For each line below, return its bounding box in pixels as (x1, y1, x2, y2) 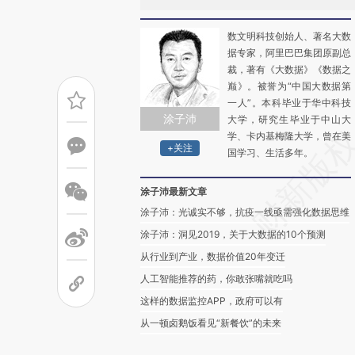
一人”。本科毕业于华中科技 (227, 97, 351, 109)
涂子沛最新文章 (140, 185, 207, 197)
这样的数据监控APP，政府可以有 (140, 295, 283, 307)
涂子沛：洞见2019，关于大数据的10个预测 (140, 228, 326, 240)
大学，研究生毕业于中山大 (227, 113, 351, 125)
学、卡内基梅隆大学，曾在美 (227, 130, 351, 142)
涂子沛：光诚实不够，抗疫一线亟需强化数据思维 (140, 206, 349, 218)
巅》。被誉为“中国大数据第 (227, 80, 351, 92)
